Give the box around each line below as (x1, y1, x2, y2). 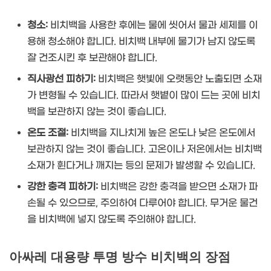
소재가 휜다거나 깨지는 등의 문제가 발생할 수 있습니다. (27, 159, 255, 171)
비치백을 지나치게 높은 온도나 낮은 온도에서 (68, 126, 255, 139)
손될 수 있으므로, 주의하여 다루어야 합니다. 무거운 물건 (27, 197, 258, 209)
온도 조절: (27, 126, 68, 139)
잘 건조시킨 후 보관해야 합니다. (27, 51, 157, 64)
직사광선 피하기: (27, 73, 96, 85)
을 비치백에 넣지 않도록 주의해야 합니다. (27, 213, 196, 225)
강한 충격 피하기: (27, 180, 98, 192)
